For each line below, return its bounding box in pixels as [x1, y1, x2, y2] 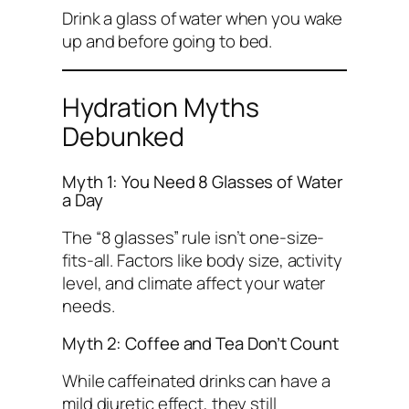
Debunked [62, 118, 185, 154]
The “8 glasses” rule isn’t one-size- [62, 225, 325, 249]
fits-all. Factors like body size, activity [62, 247, 342, 272]
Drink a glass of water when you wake [62, 5, 343, 30]
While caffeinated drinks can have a [62, 368, 330, 393]
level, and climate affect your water [62, 270, 326, 295]
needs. [62, 293, 115, 318]
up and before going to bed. [62, 28, 273, 53]
